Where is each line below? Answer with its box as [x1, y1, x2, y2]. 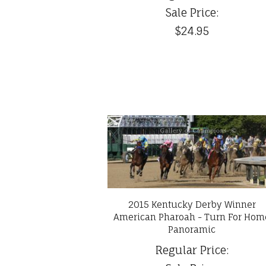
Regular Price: [155, 243, 229, 256]
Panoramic [168, 223, 216, 235]
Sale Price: [165, 5, 218, 19]
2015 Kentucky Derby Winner [128, 198, 256, 210]
